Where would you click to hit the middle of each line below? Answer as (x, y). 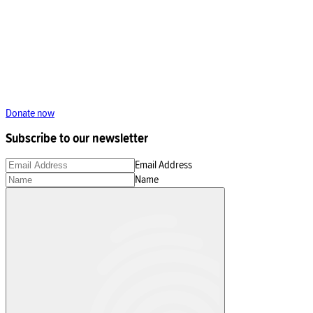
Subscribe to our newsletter (77, 138)
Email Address (163, 165)
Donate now (30, 113)
